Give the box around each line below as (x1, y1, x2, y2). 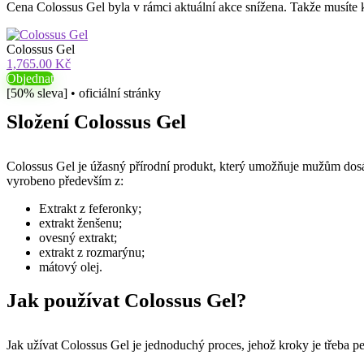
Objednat (6, 71, 54, 85)
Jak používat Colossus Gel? (6, 289, 247, 311)
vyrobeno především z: (6, 174, 123, 188)
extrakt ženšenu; (39, 216, 122, 230)
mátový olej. (39, 260, 102, 274)
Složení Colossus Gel (6, 110, 186, 132)
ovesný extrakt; (39, 231, 117, 245)
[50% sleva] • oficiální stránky (6, 86, 161, 100)
